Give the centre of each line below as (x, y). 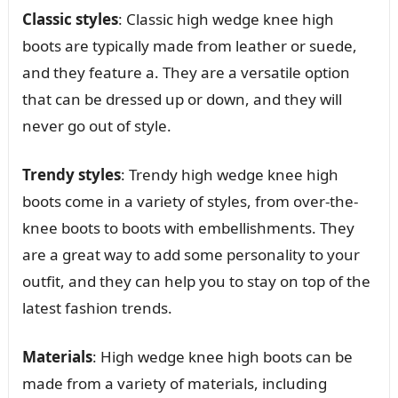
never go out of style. (96, 125)
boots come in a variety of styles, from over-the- (190, 201)
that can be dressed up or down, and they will (182, 99)
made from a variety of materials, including (174, 383)
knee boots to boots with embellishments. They (188, 227)
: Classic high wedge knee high (226, 19)
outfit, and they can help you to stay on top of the (196, 281)
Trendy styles (71, 174)
